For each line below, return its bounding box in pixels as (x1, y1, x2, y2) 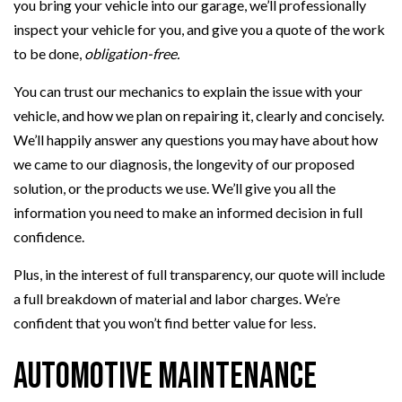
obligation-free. (84, 45, 179, 63)
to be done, (13, 45, 84, 63)
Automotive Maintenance (13, 355, 317, 399)
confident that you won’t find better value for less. (13, 314, 316, 332)
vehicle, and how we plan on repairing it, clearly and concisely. (13, 107, 384, 125)
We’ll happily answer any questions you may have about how (13, 131, 378, 149)
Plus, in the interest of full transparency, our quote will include (13, 266, 385, 284)
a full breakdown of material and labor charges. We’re (13, 290, 340, 308)
